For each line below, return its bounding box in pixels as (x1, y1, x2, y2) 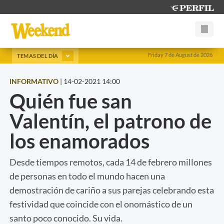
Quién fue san (9, 88, 132, 113)
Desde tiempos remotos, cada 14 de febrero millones (9, 156, 212, 167)
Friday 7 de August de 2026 (148, 51, 212, 58)
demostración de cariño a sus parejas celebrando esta (9, 184, 214, 195)
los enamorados (9, 128, 149, 153)
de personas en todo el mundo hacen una (9, 170, 165, 181)
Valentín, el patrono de (9, 108, 211, 133)
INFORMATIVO (9, 76, 58, 85)
